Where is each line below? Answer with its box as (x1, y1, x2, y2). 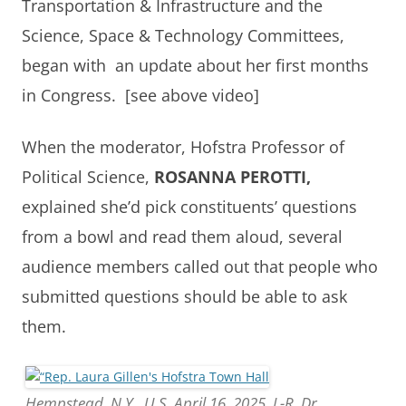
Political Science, (22, 165, 154, 188)
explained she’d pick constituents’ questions (22, 195, 357, 217)
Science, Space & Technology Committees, (22, 24, 344, 46)
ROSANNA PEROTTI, (154, 165, 311, 188)
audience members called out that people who (22, 255, 378, 277)
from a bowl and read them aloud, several (22, 225, 343, 247)
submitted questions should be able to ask (22, 285, 347, 307)
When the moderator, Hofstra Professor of (22, 135, 344, 158)
